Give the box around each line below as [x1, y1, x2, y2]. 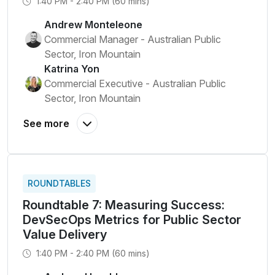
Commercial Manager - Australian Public [44, 33, 221, 45]
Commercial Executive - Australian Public [44, 77, 226, 90]
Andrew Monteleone [44, 18, 142, 31]
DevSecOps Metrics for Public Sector [23, 212, 241, 227]
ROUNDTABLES [28, 178, 91, 188]
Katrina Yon [44, 63, 99, 75]
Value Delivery [23, 227, 107, 242]
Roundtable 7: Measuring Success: [23, 198, 225, 212]
